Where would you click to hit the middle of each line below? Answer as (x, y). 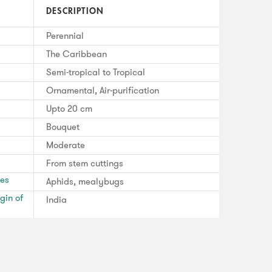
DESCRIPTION (75, 11)
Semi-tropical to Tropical (96, 73)
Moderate (66, 145)
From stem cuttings (85, 164)
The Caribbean (76, 54)
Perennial (65, 36)
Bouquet (63, 127)
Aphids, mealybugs (85, 182)
